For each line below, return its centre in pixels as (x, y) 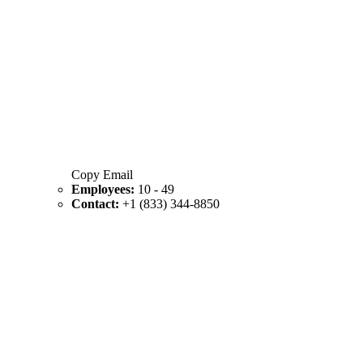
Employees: (105, 189)
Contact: (97, 203)
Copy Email (102, 174)
